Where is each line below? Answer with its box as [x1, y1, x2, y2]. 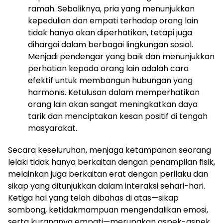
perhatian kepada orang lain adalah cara [28, 63, 189, 74]
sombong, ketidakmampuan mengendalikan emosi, [8, 204, 208, 216]
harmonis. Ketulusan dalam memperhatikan [28, 87, 200, 98]
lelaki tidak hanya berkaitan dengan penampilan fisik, [8, 156, 215, 168]
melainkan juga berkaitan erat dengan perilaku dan [8, 168, 208, 180]
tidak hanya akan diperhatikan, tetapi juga [28, 27, 192, 38]
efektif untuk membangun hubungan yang [28, 75, 193, 86]
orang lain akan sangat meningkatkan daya [28, 99, 198, 110]
